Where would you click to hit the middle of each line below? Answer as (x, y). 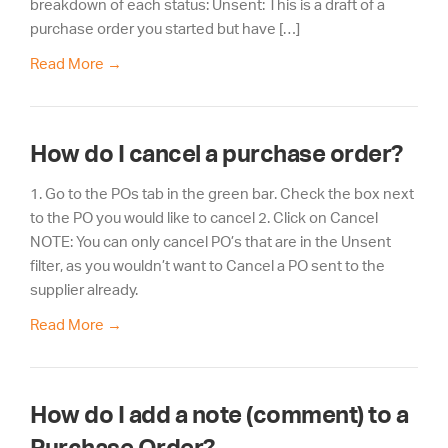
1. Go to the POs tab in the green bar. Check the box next (222, 193)
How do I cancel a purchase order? (216, 153)
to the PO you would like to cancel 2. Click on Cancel (204, 217)
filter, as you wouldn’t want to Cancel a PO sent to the (207, 265)
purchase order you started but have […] (165, 28)
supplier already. (84, 289)
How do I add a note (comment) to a (219, 414)
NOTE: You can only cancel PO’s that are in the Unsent (210, 241)
